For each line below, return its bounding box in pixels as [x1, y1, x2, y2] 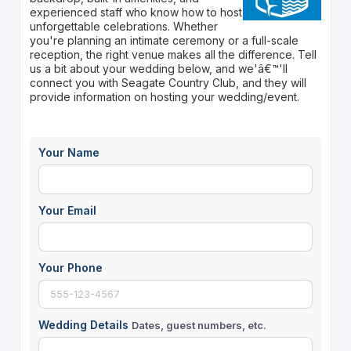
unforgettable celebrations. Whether [29, 20, 218, 34]
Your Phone [38, 260, 103, 274]
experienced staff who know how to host [29, 5, 242, 20]
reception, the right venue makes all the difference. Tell [29, 48, 317, 62]
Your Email [38, 203, 96, 217]
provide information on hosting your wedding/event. [29, 90, 299, 104]
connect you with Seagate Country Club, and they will [29, 76, 306, 90]
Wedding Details [38, 317, 132, 331]
